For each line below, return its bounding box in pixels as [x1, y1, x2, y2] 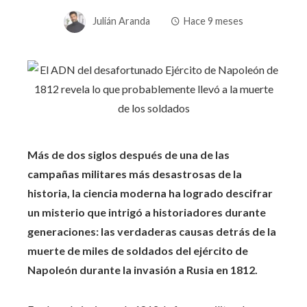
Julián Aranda [93, 14, 150, 27]
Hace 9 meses [184, 14, 243, 27]
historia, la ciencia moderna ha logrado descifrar [27, 186, 273, 199]
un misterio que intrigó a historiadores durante [27, 205, 266, 219]
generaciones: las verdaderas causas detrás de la [27, 224, 276, 238]
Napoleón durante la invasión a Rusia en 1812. [27, 262, 258, 276]
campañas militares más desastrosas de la [27, 167, 242, 180]
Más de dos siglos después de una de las [27, 147, 230, 161]
